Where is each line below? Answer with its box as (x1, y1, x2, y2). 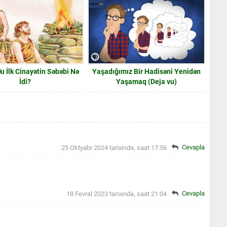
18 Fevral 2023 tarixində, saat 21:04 (66, 190, 167, 198)
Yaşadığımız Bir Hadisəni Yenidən (92, 67, 201, 75)
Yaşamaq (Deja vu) (116, 77, 177, 86)
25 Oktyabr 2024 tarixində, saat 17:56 (61, 143, 167, 152)
